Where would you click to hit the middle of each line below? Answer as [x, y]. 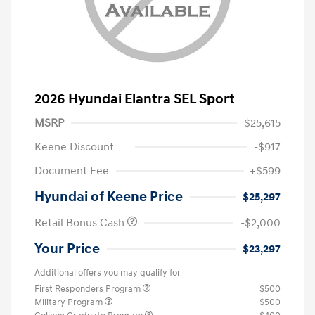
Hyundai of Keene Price [109, 197]
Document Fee [72, 171]
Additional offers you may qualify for [108, 272]
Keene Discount [74, 147]
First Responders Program [89, 289]
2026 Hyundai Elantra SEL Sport [135, 99]
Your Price [67, 249]
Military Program [70, 302]
